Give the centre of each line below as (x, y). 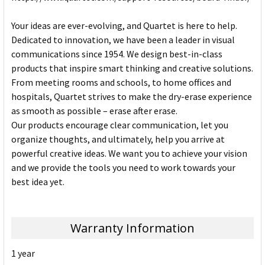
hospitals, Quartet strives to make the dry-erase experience (132, 97)
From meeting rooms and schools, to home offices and (121, 83)
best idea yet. (38, 182)
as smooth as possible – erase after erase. (94, 111)
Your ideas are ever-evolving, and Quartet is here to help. (124, 26)
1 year (23, 253)
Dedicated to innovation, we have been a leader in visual (123, 40)
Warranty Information (132, 228)
